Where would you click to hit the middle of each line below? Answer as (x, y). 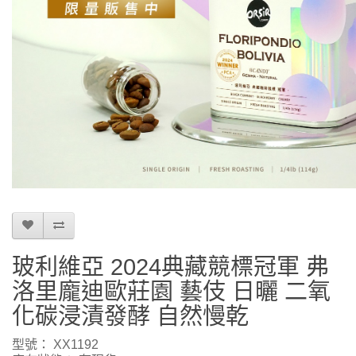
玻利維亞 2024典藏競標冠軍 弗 (170, 267)
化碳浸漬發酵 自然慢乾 (130, 316)
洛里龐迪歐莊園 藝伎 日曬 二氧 (171, 292)
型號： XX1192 (55, 344)
